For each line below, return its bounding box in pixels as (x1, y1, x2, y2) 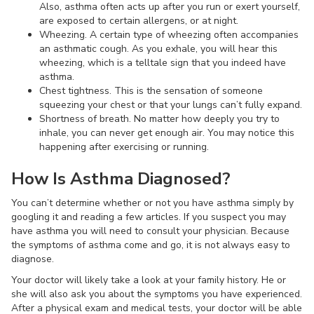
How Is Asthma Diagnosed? (11, 168, 231, 190)
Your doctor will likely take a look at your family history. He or (11, 273, 286, 287)
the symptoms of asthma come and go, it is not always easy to (11, 238, 290, 252)
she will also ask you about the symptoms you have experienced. (11, 287, 302, 301)
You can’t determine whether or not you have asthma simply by (11, 196, 294, 210)
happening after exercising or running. (39, 140, 209, 153)
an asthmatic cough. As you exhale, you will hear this (39, 42, 278, 55)
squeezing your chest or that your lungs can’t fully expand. (39, 98, 302, 111)
